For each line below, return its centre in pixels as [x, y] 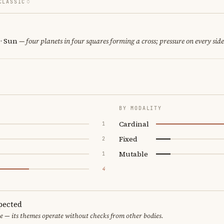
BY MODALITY [140, 108]
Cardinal [134, 124]
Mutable [133, 154]
